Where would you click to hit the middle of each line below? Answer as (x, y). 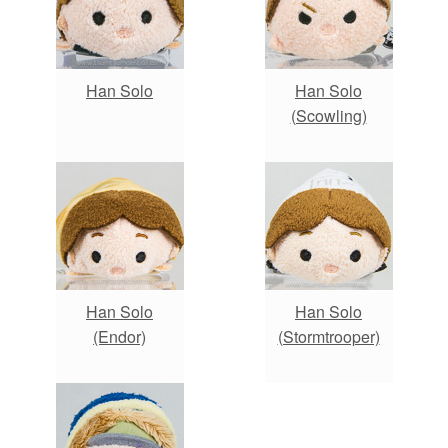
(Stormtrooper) (328, 336)
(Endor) (119, 336)
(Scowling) (328, 115)
